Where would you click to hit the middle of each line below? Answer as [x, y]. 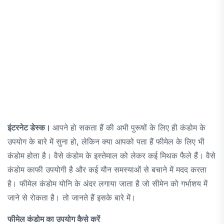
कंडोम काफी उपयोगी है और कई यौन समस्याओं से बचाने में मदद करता [107, 169]
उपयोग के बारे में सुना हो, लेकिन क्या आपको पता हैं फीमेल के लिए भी [106, 141]
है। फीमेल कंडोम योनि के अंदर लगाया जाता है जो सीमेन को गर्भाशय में [107, 183]
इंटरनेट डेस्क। [30, 127]
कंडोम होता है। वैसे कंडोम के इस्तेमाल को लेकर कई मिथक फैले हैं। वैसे [111, 155]
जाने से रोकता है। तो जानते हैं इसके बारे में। [72, 197]
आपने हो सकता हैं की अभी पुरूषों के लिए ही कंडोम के [129, 127]
